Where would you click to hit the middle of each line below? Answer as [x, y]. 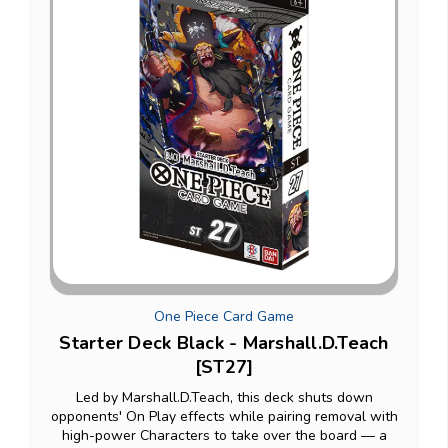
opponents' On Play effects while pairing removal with [224, 416]
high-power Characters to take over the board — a [224, 435]
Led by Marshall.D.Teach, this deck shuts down [224, 397]
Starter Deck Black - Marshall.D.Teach [224, 342]
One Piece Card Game [224, 316]
